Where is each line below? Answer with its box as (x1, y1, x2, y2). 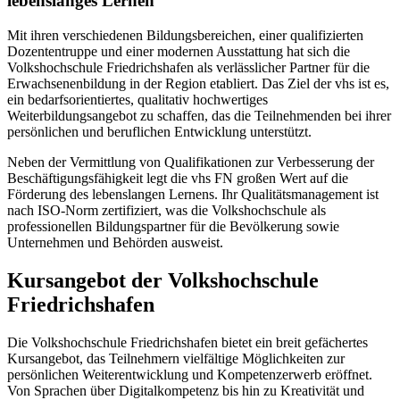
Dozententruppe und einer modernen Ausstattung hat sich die (7, 43, 350, 59)
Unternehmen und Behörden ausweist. (7, 234, 223, 250)
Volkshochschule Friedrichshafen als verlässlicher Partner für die (7, 59, 370, 75)
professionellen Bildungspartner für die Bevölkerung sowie (7, 218, 339, 234)
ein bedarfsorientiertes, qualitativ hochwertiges (7, 91, 268, 107)
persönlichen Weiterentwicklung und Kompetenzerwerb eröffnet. (7, 366, 372, 382)
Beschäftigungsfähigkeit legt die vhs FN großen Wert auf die (7, 170, 348, 186)
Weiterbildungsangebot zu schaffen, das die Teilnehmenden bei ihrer (7, 107, 391, 123)
